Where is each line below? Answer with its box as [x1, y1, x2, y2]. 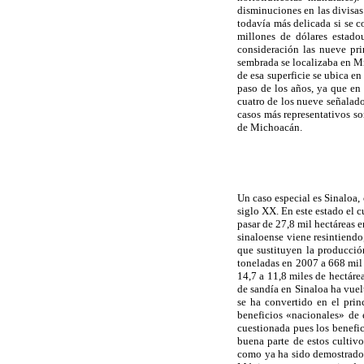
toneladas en [237, 257, 296, 270]
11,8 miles [266, 270, 314, 283]
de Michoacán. [237, 120, 302, 133]
